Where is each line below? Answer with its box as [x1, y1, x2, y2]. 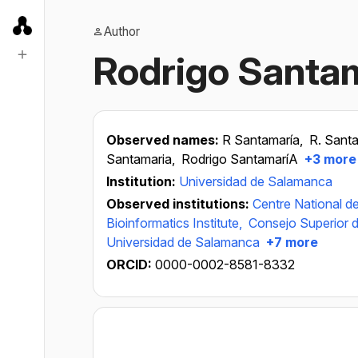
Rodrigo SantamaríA [181, 151, 298, 167]
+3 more [301, 151, 356, 167]
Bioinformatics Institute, [106, 215, 245, 231]
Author [104, 24, 140, 39]
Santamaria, [106, 151, 178, 167]
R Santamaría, [222, 132, 306, 148]
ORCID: [106, 257, 155, 272]
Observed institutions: [106, 196, 253, 212]
